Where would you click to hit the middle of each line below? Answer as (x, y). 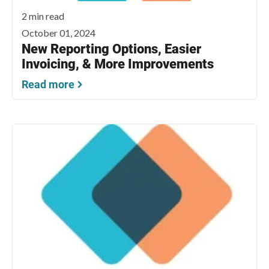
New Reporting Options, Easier (111, 49)
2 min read (43, 16)
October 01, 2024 (59, 33)
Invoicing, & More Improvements (118, 64)
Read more (48, 85)
